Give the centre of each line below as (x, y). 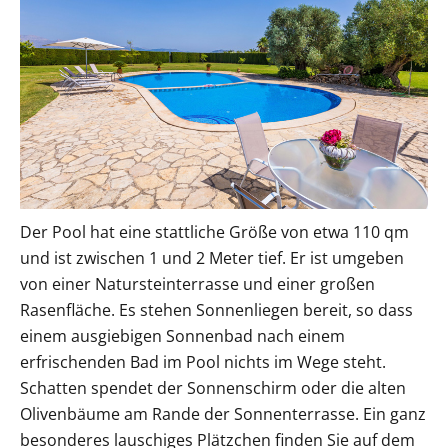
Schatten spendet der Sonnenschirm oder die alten (213, 388)
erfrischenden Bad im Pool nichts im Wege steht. (203, 362)
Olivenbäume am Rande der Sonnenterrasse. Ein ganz (223, 414)
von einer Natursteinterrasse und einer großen (197, 284)
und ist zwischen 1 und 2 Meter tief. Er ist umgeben (212, 258)
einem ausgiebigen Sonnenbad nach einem (182, 336)
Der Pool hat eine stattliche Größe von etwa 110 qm (214, 232)
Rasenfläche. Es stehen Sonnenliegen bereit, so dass (216, 310)
